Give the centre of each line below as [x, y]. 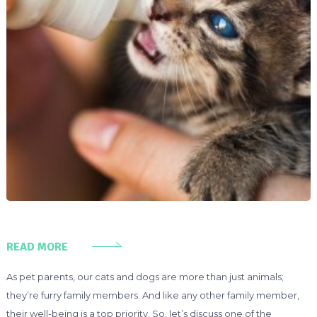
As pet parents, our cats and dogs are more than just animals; [145, 276]
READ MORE [37, 247]
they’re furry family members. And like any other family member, [152, 295]
